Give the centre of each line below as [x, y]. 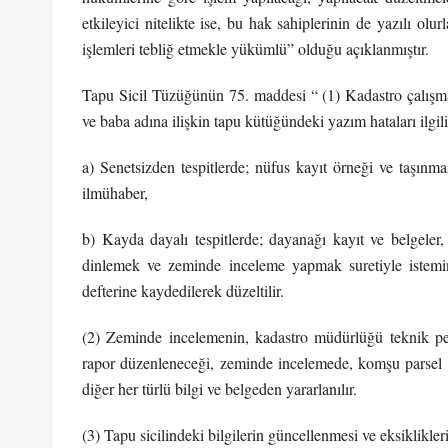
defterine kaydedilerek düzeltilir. [183, 290]
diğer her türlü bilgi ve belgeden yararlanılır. [219, 388]
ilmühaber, [115, 192]
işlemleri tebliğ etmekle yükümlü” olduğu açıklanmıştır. [255, 48]
